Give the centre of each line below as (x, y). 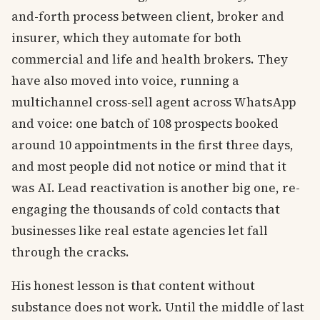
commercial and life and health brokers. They (150, 59)
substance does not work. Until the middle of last (158, 307)
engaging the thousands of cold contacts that (146, 209)
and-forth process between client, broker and (148, 16)
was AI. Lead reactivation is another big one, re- (156, 187)
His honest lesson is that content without (133, 286)
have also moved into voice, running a (125, 80)
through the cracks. (70, 252)
